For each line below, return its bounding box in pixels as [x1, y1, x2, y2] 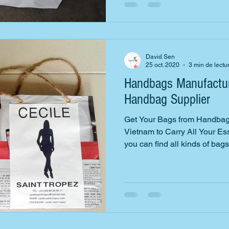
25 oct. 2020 [146, 61, 179, 68]
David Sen [146, 53, 175, 60]
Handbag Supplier [124, 91, 210, 107]
